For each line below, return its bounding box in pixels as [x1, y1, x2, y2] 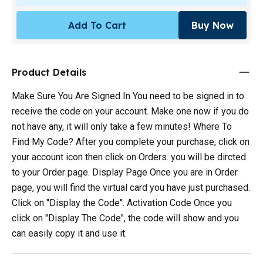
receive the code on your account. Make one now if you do [12, 105, 249, 117]
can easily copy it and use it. [12, 227, 127, 239]
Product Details [12, 66, 86, 78]
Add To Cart [68, 19, 127, 31]
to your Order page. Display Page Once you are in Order [12, 166, 238, 178]
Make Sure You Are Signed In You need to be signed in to [12, 90, 244, 102]
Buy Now [191, 19, 234, 31]
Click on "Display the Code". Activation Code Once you [12, 197, 232, 208]
